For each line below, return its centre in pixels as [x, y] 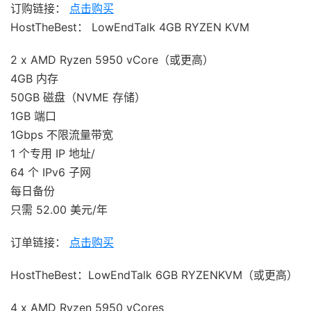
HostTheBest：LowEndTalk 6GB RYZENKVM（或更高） [154, 275]
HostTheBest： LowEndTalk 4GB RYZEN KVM [130, 27]
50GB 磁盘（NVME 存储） [78, 98]
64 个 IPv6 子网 [51, 173]
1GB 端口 [33, 116]
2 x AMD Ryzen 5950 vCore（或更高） [112, 60]
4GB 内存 [34, 79]
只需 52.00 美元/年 [59, 210]
